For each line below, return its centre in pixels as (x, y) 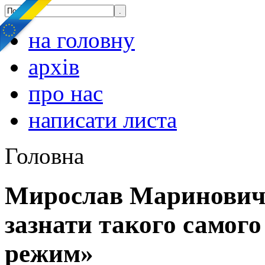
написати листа (103, 120)
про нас (66, 93)
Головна (44, 156)
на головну (82, 40)
